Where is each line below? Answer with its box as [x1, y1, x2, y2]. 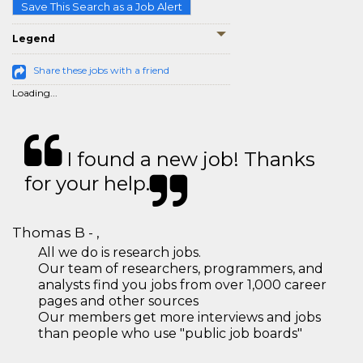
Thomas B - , [12, 224, 100, 241]
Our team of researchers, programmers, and [38, 261, 323, 277]
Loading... [12, 87, 58, 100]
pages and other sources [38, 293, 199, 310]
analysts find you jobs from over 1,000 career [38, 277, 327, 293]
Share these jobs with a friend [33, 64, 169, 77]
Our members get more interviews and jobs [38, 310, 321, 326]
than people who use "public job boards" [38, 326, 302, 342]
